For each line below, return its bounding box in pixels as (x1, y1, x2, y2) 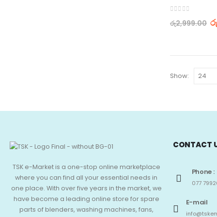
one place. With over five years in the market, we (11, 184, 162, 192)
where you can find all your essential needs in (15, 173, 158, 182)
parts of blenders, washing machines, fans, (19, 205, 154, 214)
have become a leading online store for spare (13, 194, 159, 203)
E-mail (186, 198, 208, 207)
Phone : (191, 167, 215, 177)
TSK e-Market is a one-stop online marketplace (12, 162, 160, 171)
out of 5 (173, 14, 200, 21)
